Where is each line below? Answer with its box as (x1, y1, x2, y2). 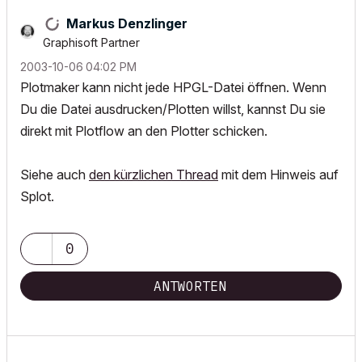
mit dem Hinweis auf (218, 166, 339, 183)
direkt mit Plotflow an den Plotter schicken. (20, 123, 267, 139)
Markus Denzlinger (66, 15, 187, 32)
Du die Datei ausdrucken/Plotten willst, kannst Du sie (20, 101, 326, 117)
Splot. (20, 188, 54, 204)
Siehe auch (20, 166, 89, 183)
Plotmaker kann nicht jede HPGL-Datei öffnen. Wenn (20, 79, 326, 95)
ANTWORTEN (154, 278, 226, 294)
